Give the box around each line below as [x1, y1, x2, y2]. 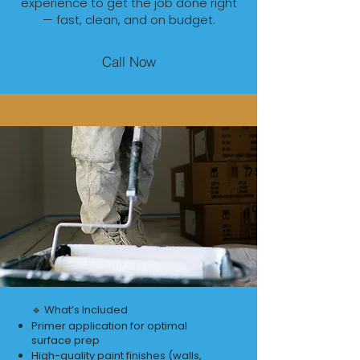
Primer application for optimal [31, 318, 187, 333]
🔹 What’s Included [31, 302, 128, 317]
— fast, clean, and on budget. [42, 11, 215, 28]
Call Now [101, 52, 156, 70]
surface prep [31, 333, 100, 348]
